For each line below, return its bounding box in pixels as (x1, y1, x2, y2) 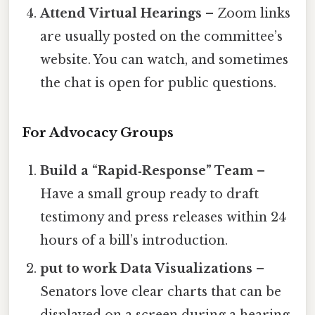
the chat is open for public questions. (40, 75, 277, 91)
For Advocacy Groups (22, 124, 174, 141)
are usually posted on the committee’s (40, 28, 283, 44)
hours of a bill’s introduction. (40, 232, 229, 248)
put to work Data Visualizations (40, 260, 253, 276)
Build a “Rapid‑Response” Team (40, 162, 254, 179)
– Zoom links (202, 5, 291, 21)
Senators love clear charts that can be (40, 283, 282, 300)
